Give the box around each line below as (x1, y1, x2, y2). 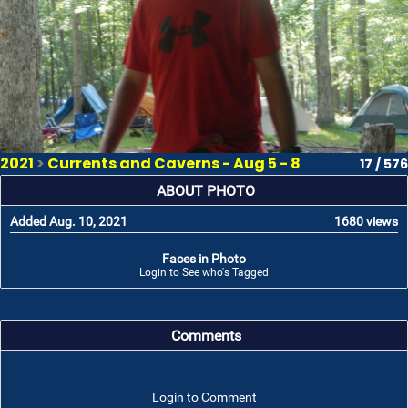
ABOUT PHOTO (157, 183, 255, 199)
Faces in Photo (162, 251, 246, 266)
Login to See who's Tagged (139, 266, 269, 279)
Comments (170, 328, 241, 344)
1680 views (334, 214, 398, 229)
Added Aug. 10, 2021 (10, 214, 127, 229)
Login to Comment (151, 390, 257, 404)
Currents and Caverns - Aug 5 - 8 (47, 153, 301, 174)
